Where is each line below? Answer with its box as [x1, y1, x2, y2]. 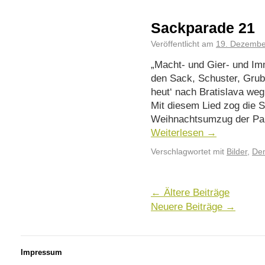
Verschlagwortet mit [151, 147, 224, 156]
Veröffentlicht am [151, 40, 214, 49]
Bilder [227, 147, 247, 156]
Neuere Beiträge [151, 201, 225, 212]
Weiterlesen [151, 127, 206, 138]
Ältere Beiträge [161, 186, 230, 198]
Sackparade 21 [151, 20, 255, 36]
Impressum [21, 248, 62, 257]
